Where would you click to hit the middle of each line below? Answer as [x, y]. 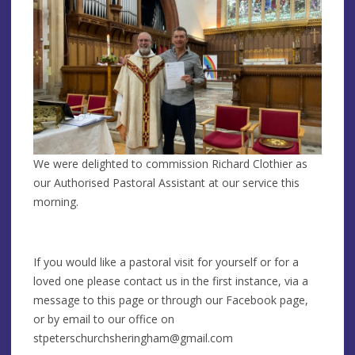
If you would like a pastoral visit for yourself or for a [166, 261]
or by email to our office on [104, 319]
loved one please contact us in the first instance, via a [171, 281]
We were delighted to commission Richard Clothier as [170, 163]
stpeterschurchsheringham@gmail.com [133, 338]
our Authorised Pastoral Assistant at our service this [166, 182]
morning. [56, 201]
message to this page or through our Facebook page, [171, 300]
